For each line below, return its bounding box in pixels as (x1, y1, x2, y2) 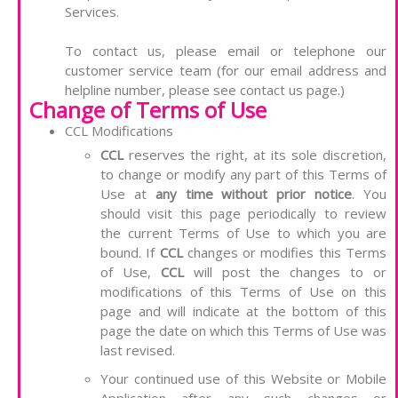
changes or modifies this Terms (182, 243, 387, 262)
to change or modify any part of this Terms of (100, 165, 386, 184)
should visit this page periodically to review (100, 204, 386, 223)
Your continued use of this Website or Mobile (100, 370, 386, 388)
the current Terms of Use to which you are (100, 224, 386, 243)
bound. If (100, 243, 160, 262)
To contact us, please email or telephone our (65, 42, 386, 60)
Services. (65, 3, 119, 21)
